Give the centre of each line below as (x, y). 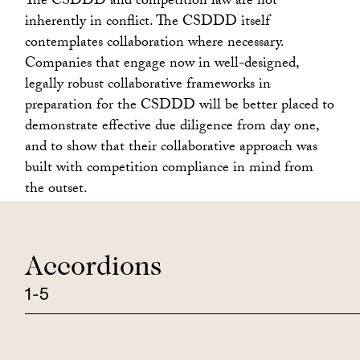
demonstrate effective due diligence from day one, (172, 127)
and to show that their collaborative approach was (172, 148)
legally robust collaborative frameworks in (148, 85)
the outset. (57, 190)
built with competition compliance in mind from (170, 169)
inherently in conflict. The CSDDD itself (148, 22)
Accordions (94, 268)
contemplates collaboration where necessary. (155, 43)
